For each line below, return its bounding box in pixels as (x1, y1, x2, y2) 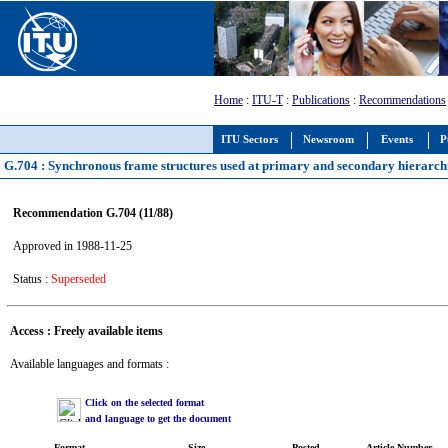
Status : (12, 271, 51, 286)
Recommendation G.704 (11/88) (12, 205, 173, 220)
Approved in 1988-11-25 (12, 238, 132, 253)
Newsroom (303, 134, 354, 145)
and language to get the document (84, 412, 231, 424)
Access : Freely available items (9, 323, 163, 338)
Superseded (50, 271, 106, 286)
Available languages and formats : (9, 356, 169, 371)
